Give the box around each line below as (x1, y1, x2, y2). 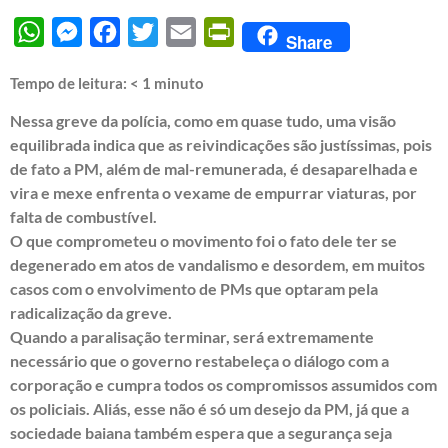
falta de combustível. (10, 207, 157, 227)
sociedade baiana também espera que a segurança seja (10, 423, 392, 443)
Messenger (82, 22, 158, 42)
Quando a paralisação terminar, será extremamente (10, 327, 374, 347)
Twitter (158, 22, 208, 42)
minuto (154, 74, 204, 93)
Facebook (120, 22, 187, 42)
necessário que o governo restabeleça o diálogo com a (10, 351, 389, 371)
